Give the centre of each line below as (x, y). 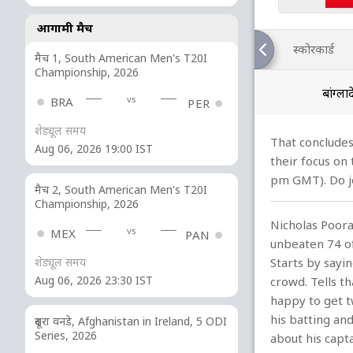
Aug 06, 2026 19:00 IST (94, 149)
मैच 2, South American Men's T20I (121, 190)
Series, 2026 (66, 336)
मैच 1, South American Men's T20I (121, 58)
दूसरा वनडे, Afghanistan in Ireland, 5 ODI (131, 321)
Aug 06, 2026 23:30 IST (94, 281)
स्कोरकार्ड (314, 49)
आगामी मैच (65, 28)
